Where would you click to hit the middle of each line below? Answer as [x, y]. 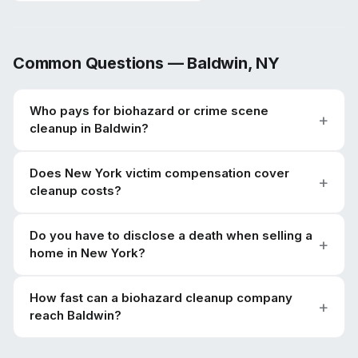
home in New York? [88, 253]
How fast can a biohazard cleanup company [161, 298]
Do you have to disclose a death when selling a [171, 235]
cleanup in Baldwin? [89, 128]
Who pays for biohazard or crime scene [149, 111]
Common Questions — [100, 63]
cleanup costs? [76, 191]
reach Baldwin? [76, 315]
